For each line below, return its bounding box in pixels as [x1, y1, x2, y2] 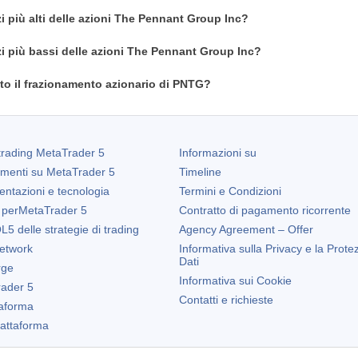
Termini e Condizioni [179, 185, 281, 197]
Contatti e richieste [179, 293, 273, 306]
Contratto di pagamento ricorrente [179, 204, 351, 217]
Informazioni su [179, 146, 257, 159]
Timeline [179, 165, 221, 178]
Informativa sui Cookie [179, 274, 292, 287]
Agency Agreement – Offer [179, 223, 313, 236]
